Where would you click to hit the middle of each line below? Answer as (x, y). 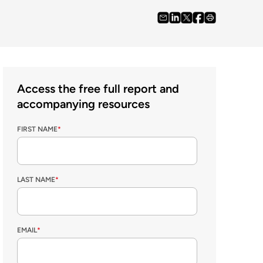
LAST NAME (36, 180)
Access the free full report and (98, 89)
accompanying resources (84, 104)
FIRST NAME (38, 129)
